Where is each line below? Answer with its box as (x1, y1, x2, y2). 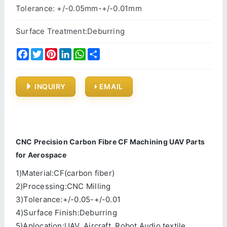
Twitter (43, 47, 69, 57)
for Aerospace (16, 150, 66, 159)
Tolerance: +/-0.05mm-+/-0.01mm (16, 4, 142, 13)
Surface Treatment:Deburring (16, 26, 125, 36)
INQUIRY (32, 82, 66, 91)
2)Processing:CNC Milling (16, 181, 111, 191)
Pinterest (57, 47, 92, 57)
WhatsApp (86, 47, 123, 57)
